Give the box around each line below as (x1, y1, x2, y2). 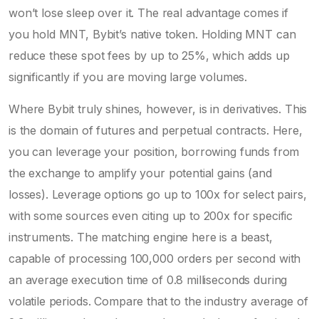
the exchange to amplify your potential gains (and (9, 165, 272, 180)
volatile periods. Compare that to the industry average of (9, 293, 308, 308)
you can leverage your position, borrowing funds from (9, 144, 300, 159)
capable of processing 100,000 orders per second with (9, 251, 301, 266)
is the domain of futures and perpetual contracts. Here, (9, 122, 303, 137)
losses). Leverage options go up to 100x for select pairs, (9, 187, 307, 202)
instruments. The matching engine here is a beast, (9, 229, 273, 244)
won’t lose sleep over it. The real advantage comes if (9, 5, 289, 20)
